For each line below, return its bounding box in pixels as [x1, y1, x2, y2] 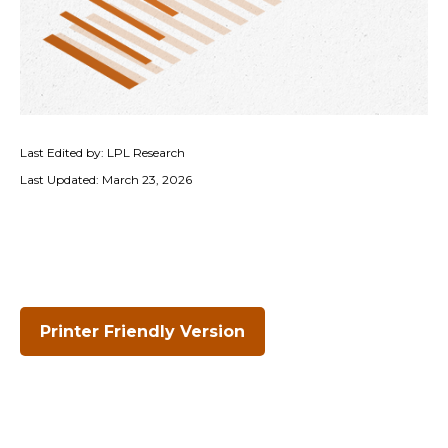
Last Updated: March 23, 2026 [20, 172, 192, 187]
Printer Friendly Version [40, 322, 245, 341]
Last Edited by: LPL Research [20, 145, 185, 160]
